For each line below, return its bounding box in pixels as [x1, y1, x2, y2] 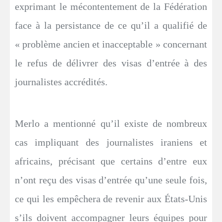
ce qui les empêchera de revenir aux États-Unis [15, 193, 207, 204]
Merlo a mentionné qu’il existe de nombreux [15, 117, 207, 129]
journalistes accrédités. [15, 76, 108, 87]
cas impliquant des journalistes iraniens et [15, 136, 207, 148]
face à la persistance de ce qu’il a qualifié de [15, 19, 207, 31]
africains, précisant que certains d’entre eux [15, 155, 207, 166]
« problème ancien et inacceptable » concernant [15, 38, 207, 50]
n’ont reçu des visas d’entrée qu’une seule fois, [15, 174, 207, 185]
